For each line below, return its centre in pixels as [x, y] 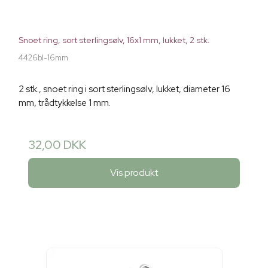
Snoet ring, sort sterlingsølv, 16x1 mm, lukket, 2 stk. [114, 40]
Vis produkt [134, 172]
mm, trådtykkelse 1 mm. [65, 103]
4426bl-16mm [43, 58]
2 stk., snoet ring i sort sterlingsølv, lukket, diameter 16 [124, 89]
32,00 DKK [57, 145]
